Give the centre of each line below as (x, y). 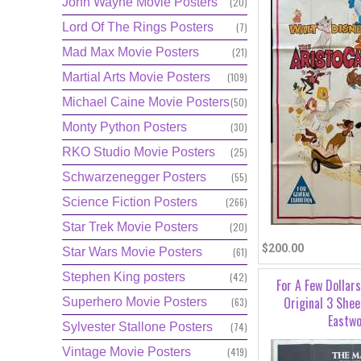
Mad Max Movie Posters (131, 52)
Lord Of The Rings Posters (138, 27)
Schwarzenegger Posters (134, 177)
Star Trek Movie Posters (130, 227)
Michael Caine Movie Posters (146, 102)
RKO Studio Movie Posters (139, 152)
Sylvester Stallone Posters (137, 327)
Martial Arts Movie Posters (136, 77)
